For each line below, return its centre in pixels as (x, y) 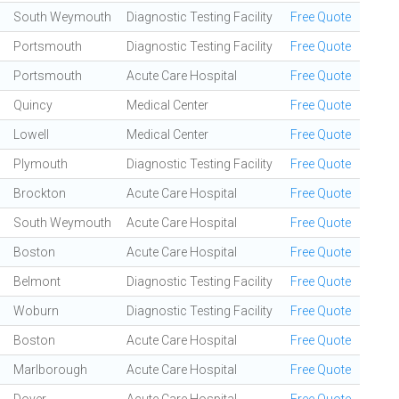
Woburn (36, 311)
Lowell (31, 134)
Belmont (37, 281)
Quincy (33, 105)
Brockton (40, 193)
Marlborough (50, 370)
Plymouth (41, 164)
